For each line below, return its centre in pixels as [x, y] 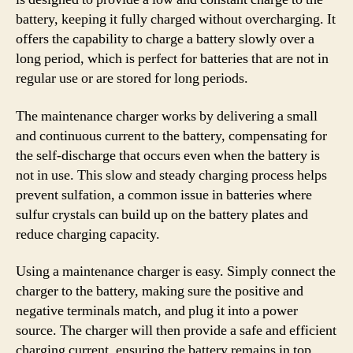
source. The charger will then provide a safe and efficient [176, 331]
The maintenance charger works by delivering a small [167, 116]
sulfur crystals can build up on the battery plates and [162, 214]
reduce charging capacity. [88, 234]
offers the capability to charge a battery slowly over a [165, 39]
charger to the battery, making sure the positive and [160, 291]
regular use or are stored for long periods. [132, 78]
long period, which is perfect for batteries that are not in [172, 59]
